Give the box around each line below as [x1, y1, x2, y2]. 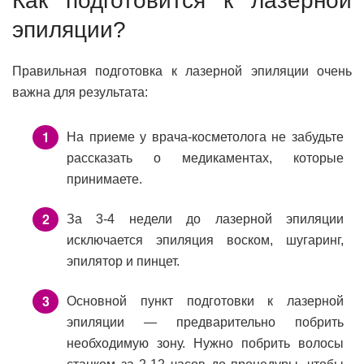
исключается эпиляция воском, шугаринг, [67, 233, 344, 248]
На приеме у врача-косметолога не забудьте [67, 130, 344, 145]
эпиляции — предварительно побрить [67, 315, 344, 330]
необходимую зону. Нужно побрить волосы [67, 336, 344, 351]
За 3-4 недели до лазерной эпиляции [67, 212, 344, 227]
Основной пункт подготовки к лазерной [67, 294, 344, 309]
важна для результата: [12, 85, 148, 100]
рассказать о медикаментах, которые [67, 151, 344, 166]
